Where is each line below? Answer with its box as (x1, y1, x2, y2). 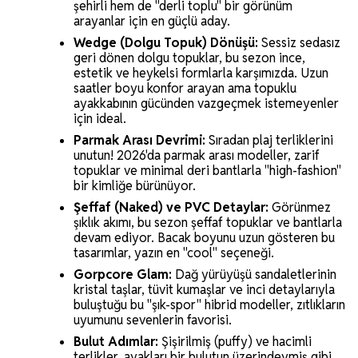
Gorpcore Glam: (74, 266, 172, 284)
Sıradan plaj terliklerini (205, 132, 333, 149)
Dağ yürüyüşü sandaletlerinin (172, 266, 336, 284)
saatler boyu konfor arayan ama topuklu (74, 80, 296, 97)
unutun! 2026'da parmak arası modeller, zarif (74, 147, 320, 165)
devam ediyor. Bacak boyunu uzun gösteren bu (74, 229, 335, 247)
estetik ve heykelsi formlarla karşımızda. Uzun (74, 65, 328, 82)
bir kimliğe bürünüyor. (74, 177, 196, 195)
